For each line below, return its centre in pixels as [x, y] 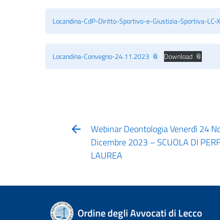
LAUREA [106, 155]
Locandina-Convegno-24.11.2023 [101, 56]
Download [178, 56]
